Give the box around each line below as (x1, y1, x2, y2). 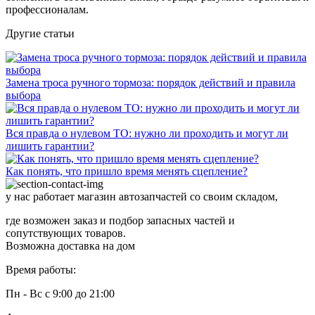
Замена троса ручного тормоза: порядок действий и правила (6, 76, 295, 89)
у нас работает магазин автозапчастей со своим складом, (6, 190, 278, 202)
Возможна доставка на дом (6, 239, 135, 252)
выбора (6, 89, 41, 101)
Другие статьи (6, 27, 75, 39)
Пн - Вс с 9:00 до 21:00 (6, 287, 115, 300)
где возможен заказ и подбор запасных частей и (6, 214, 235, 226)
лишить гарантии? (6, 139, 94, 152)
